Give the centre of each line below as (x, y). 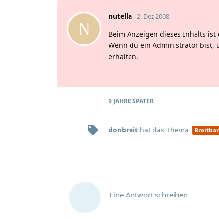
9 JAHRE (120, 101)
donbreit (123, 130)
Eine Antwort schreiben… (152, 194)
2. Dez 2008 (153, 16)
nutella (120, 16)
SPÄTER (142, 101)
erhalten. (123, 56)
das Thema (172, 130)
